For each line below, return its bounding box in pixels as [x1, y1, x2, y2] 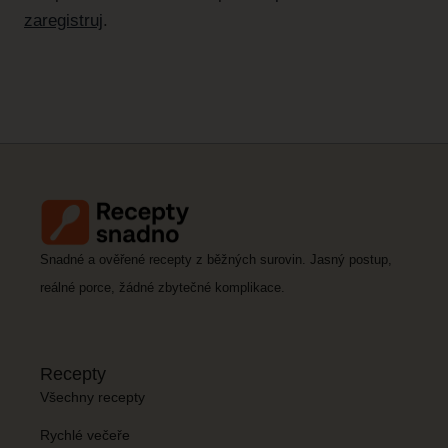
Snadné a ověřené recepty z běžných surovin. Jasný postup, [40, 252, 392, 268]
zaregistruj [24, 10, 103, 30]
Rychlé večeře [40, 426, 130, 443]
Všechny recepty [40, 388, 145, 405]
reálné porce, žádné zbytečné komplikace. [40, 280, 285, 296]
